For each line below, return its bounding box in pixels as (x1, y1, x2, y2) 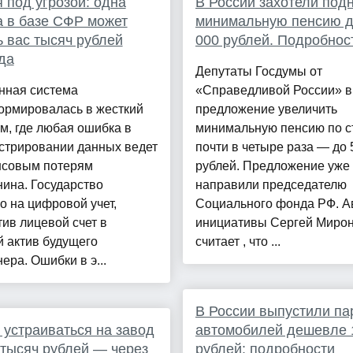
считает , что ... (195, 235, 281, 249)
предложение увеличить (195, 102, 337, 117)
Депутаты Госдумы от (195, 65, 322, 79)
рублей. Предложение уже (195, 159, 350, 173)
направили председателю (195, 178, 347, 192)
